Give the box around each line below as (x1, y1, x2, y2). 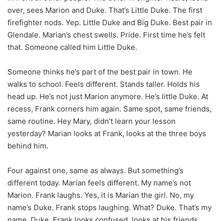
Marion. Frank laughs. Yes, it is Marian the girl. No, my (7, 190, 194, 200)
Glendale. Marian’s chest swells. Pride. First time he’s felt (7, 30, 205, 39)
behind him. (7, 141, 48, 150)
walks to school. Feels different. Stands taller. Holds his (7, 79, 200, 89)
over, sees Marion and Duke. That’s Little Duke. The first (7, 5, 202, 15)
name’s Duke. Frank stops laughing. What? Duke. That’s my (7, 202, 212, 212)
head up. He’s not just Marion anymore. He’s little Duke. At (7, 91, 208, 101)
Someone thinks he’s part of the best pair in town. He (7, 67, 192, 76)
